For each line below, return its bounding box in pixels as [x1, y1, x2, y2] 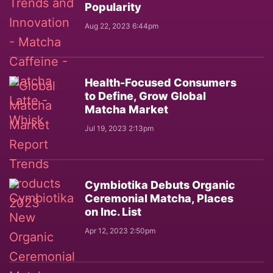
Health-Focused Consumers [85, 76, 236, 89]
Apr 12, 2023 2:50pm [85, 226, 155, 235]
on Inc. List [85, 205, 141, 218]
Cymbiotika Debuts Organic [85, 179, 235, 191]
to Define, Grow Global [85, 90, 206, 102]
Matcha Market [85, 103, 168, 116]
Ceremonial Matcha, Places [85, 192, 233, 205]
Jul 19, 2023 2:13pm [85, 124, 154, 133]
